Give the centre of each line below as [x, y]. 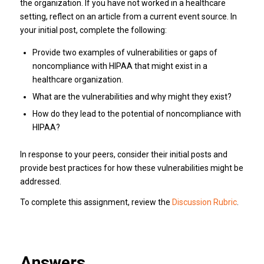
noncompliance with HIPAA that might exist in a [120, 66]
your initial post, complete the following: [93, 30]
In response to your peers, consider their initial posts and [123, 154]
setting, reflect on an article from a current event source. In [128, 16]
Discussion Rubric [204, 202]
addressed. [40, 181]
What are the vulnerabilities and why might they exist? [132, 96]
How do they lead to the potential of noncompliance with [136, 113]
